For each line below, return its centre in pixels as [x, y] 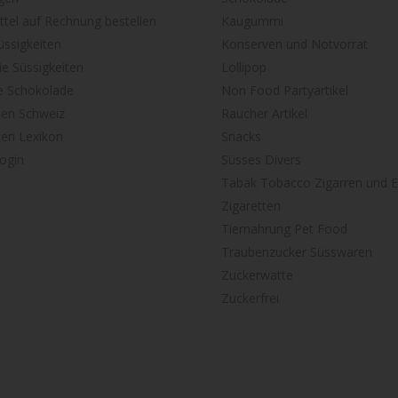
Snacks [241, 137]
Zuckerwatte [257, 275]
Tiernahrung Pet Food [284, 229]
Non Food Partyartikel [285, 91]
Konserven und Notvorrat [295, 44]
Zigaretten [251, 206]
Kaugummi [252, 21]
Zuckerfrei [250, 298]
